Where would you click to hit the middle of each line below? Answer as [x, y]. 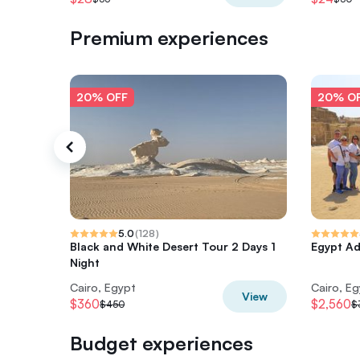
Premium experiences [169, 38]
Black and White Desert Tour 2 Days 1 [173, 246]
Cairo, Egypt [103, 287]
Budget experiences [162, 343]
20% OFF [102, 97]
